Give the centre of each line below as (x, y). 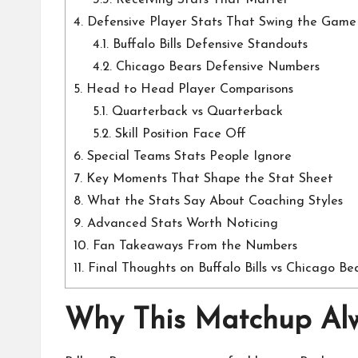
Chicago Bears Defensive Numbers (216, 68)
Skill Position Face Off (179, 135)
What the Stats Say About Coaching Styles (213, 202)
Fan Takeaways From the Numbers (193, 247)
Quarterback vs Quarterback (196, 112)
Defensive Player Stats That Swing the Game (220, 23)
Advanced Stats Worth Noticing (181, 224)
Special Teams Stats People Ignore (187, 157)
